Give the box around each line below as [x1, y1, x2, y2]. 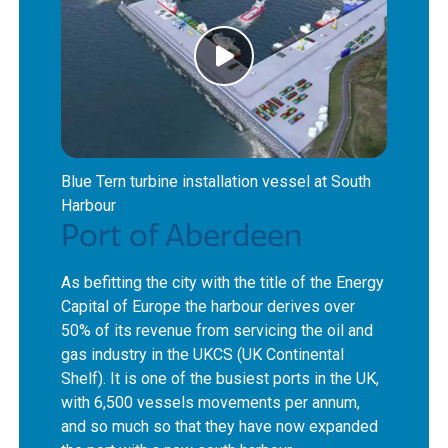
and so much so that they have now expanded [61, 416, 379, 436]
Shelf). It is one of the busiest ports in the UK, [61, 368, 380, 388]
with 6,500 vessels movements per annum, [61, 392, 361, 412]
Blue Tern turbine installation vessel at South [61, 171, 372, 191]
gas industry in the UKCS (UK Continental [61, 344, 345, 364]
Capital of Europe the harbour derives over [61, 296, 356, 316]
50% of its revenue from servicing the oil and [61, 320, 374, 340]
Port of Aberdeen [61, 217, 303, 254]
